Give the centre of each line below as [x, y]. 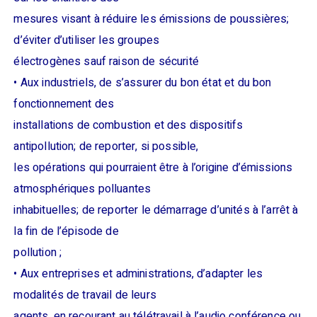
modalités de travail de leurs [85, 295]
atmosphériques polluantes [82, 189]
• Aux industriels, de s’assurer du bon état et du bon [143, 83]
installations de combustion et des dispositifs [128, 125]
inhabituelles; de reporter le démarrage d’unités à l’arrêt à [156, 210]
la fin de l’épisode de [66, 231]
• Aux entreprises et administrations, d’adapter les [138, 274]
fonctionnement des [64, 104]
